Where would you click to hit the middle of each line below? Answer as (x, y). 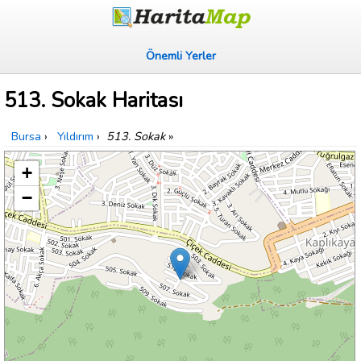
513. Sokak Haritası (93, 101)
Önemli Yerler (180, 56)
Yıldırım (75, 137)
